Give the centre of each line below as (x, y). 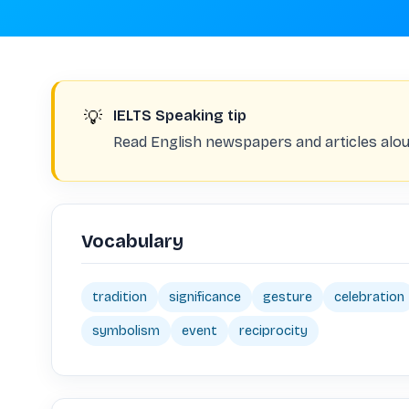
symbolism (126, 331)
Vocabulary (132, 241)
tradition (120, 297)
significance (205, 297)
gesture (288, 297)
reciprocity (273, 331)
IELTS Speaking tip (180, 115)
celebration (369, 297)
